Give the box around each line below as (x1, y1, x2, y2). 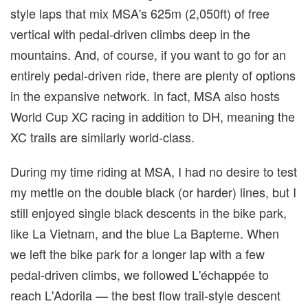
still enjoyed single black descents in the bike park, (10, 203, 287, 221)
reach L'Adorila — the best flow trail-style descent (10, 285, 280, 304)
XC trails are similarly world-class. (10, 127, 195, 146)
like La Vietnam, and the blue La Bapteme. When (10, 223, 279, 242)
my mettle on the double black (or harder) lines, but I (10, 182, 296, 201)
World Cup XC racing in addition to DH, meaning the (10, 107, 295, 125)
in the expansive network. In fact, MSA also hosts (10, 86, 280, 104)
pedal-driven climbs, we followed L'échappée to (10, 265, 269, 283)
